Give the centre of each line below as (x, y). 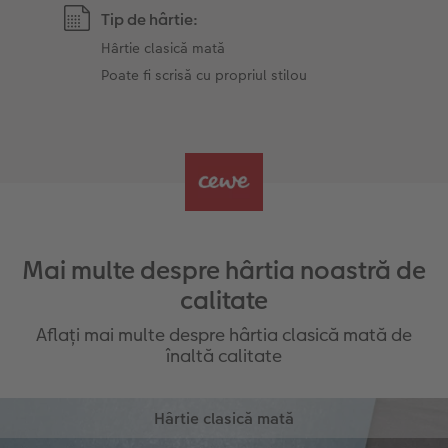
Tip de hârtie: (150, 19)
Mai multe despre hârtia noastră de (224, 270)
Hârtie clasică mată (163, 47)
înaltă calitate (224, 355)
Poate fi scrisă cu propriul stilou (204, 74)
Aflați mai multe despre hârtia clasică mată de (224, 334)
